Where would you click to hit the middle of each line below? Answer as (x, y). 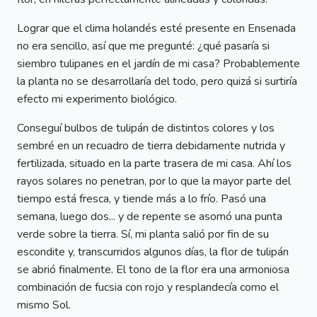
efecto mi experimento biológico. (97, 99)
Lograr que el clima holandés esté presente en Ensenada (156, 29)
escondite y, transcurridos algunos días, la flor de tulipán (153, 252)
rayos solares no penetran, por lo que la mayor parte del (154, 181)
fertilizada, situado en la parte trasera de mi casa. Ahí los (154, 164)
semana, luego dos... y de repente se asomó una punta (150, 217)
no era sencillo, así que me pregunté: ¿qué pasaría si (143, 46)
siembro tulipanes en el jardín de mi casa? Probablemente (158, 64)
